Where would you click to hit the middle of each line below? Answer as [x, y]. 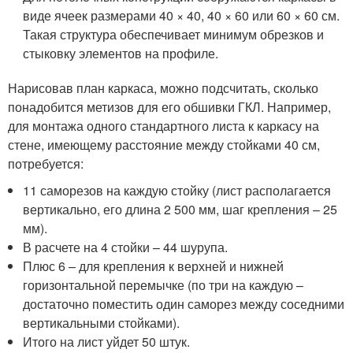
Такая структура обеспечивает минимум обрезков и [174, 35]
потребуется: [46, 164]
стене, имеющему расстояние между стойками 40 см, [164, 145]
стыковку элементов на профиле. [121, 54]
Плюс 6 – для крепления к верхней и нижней [154, 266]
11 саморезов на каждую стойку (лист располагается [177, 191]
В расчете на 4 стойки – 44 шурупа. [126, 247]
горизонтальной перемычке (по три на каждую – [163, 285]
